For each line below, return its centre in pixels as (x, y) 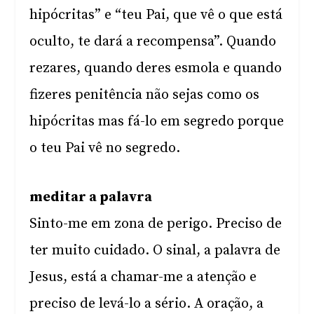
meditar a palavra (91, 197)
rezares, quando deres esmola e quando (156, 68)
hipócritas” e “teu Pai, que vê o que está (156, 15)
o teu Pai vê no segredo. (105, 148)
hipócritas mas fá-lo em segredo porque (157, 122)
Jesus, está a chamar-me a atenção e (143, 277)
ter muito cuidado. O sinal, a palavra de (155, 251)
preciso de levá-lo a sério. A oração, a (147, 304)
